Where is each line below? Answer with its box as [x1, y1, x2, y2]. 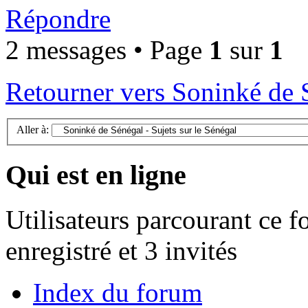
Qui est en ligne [5, 159, 186, 191]
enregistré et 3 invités [5, 235, 237, 265]
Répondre [5, 3, 111, 34]
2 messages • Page [5, 34, 209, 65]
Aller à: [16, 124, 49, 136]
